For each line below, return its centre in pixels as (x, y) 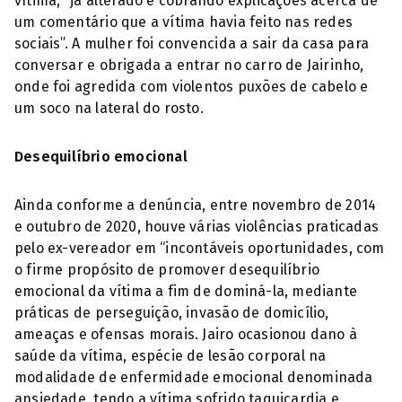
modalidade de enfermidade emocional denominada (194, 377)
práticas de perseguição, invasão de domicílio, (172, 313)
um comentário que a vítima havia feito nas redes (184, 22)
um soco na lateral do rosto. (109, 108)
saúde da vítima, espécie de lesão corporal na (170, 356)
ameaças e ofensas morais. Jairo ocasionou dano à (186, 334)
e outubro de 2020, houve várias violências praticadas (197, 227)
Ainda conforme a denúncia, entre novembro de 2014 (196, 205)
